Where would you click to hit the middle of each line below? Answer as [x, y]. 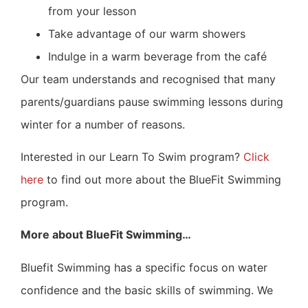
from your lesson [92, 11]
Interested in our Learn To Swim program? [132, 156]
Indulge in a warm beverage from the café [157, 56]
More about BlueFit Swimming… [106, 235]
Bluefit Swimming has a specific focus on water [144, 267]
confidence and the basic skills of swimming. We [147, 290]
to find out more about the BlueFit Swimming [162, 179]
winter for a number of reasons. [103, 124]
